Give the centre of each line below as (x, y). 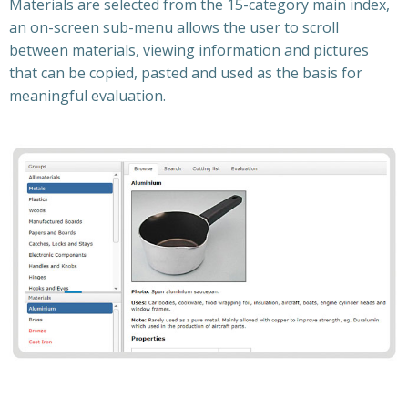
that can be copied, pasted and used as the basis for (186, 73)
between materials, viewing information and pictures (189, 50)
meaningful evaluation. (87, 96)
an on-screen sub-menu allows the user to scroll (174, 27)
